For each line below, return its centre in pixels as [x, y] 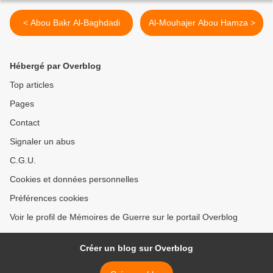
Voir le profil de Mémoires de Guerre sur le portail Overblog [124, 217]
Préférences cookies [49, 198]
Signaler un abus [42, 142]
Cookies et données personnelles [74, 179]
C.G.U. [23, 161]
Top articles [32, 85]
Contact [25, 123]
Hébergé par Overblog [55, 66]
